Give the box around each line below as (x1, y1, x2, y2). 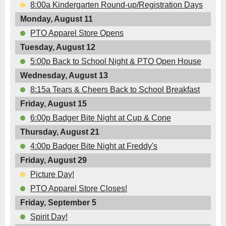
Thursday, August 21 (20, 128, 99, 137)
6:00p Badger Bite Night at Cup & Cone (30, 114, 171, 123)
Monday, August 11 (20, 15, 93, 24)
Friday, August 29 (20, 156, 87, 165)
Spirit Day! (30, 212, 68, 221)
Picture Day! (30, 170, 74, 179)
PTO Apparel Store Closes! (30, 184, 127, 193)
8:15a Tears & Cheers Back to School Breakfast (30, 85, 200, 94)
